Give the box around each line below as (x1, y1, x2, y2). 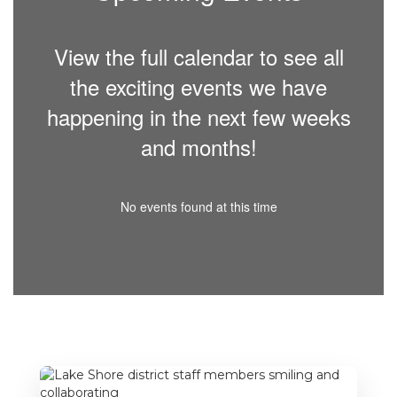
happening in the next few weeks (46, 100, 351, 132)
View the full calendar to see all (53, 40, 344, 72)
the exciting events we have (70, 70, 327, 102)
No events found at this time (120, 197, 277, 215)
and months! (140, 130, 257, 162)
